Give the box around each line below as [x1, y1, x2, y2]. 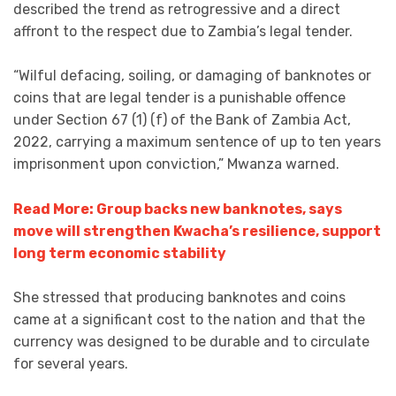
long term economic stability [13, 244, 226, 262]
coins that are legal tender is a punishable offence [13, 89, 346, 107]
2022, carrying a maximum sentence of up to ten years [13, 133, 381, 151]
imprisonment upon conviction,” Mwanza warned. [13, 156, 339, 173]
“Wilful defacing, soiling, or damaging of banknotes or [13, 67, 371, 85]
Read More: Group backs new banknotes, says [13, 200, 342, 217]
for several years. [13, 355, 128, 373]
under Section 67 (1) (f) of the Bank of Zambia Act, [13, 111, 351, 129]
